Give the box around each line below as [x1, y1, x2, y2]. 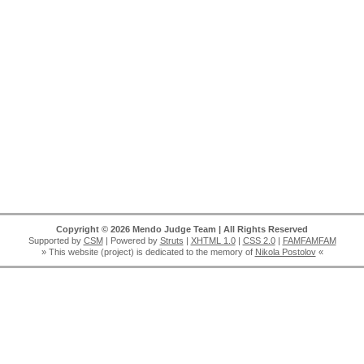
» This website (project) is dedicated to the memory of [41, 246, 255, 257]
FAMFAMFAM [282, 235, 336, 245]
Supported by [28, 235, 84, 245]
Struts [159, 235, 184, 245]
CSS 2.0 [242, 235, 275, 245]
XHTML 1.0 [190, 235, 236, 245]
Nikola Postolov [254, 246, 316, 257]
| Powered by [102, 235, 160, 245]
